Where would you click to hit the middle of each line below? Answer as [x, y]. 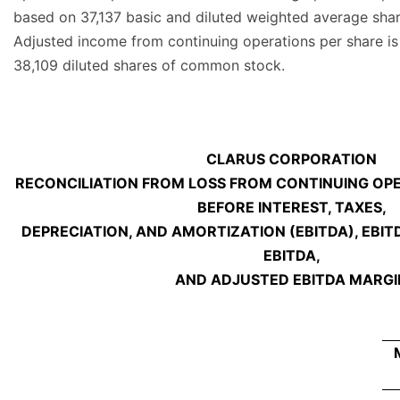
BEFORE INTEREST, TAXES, [292, 208]
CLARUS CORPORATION [292, 159]
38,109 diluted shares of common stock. [149, 66]
